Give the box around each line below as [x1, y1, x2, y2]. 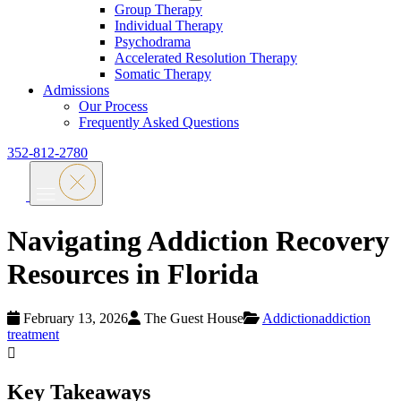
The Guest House [141, 310, 243, 326]
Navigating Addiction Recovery [7, 225, 389, 258]
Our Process [79, 98, 148, 114]
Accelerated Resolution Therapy [115, 50, 297, 65]
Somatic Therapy [115, 66, 211, 81]
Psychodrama [115, 34, 191, 49]
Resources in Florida [7, 258, 259, 291]
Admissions [43, 82, 109, 98]
